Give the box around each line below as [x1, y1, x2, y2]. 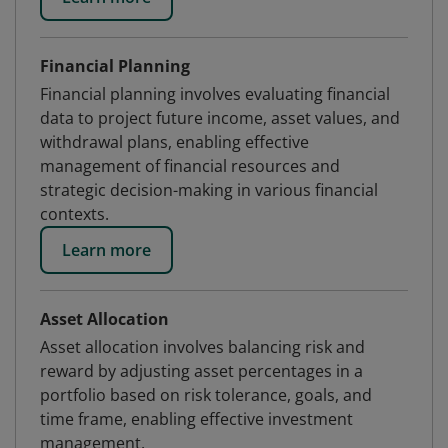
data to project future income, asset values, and [40, 107, 400, 129]
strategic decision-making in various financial [40, 179, 378, 201]
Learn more [62, 239, 151, 261]
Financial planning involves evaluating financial [40, 83, 390, 105]
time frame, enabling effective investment [40, 408, 353, 430]
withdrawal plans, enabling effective [40, 131, 309, 153]
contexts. [40, 203, 109, 225]
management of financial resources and [40, 155, 340, 177]
